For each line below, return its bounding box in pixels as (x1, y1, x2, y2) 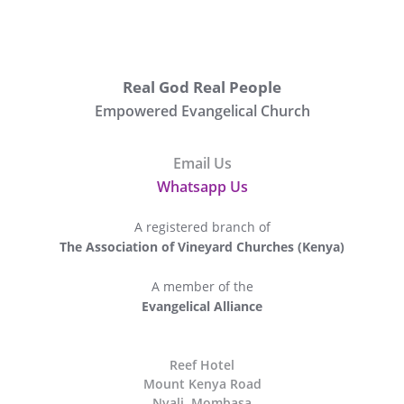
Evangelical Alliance (142, 298, 262, 315)
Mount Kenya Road (142, 375, 262, 392)
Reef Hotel (170, 356, 234, 373)
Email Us (172, 153, 232, 173)
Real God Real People (123, 77, 281, 97)
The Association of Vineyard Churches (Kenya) (60, 238, 344, 255)
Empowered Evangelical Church (94, 101, 310, 121)
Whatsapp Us (156, 177, 248, 197)
